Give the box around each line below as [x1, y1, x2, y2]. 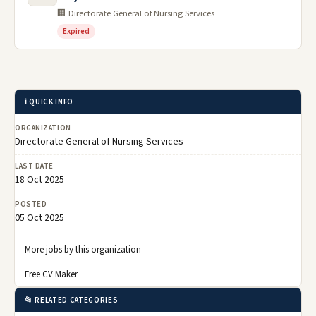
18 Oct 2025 [15, 173, 64, 188]
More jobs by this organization [25, 243, 141, 257]
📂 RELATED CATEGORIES [25, 295, 119, 306]
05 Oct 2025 [15, 211, 64, 226]
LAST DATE [15, 161, 54, 172]
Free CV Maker [25, 268, 78, 281]
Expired [63, 26, 90, 37]
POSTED [15, 199, 47, 210]
